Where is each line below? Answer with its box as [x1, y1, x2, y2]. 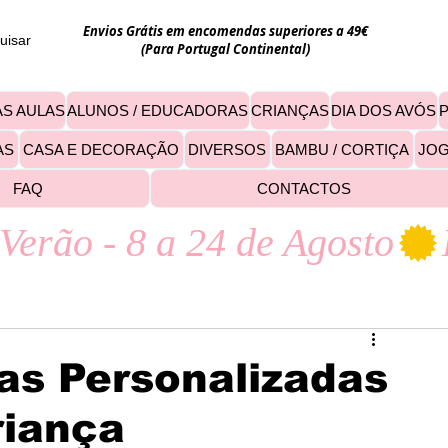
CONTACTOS [257, 180, 352, 197]
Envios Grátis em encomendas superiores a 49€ [82, 22, 368, 40]
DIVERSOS [188, 141, 267, 158]
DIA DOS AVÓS [331, 102, 437, 119]
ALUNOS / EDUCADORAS [67, 102, 249, 119]
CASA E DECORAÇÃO [23, 141, 180, 158]
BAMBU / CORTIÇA [275, 141, 410, 158]
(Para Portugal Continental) [140, 40, 310, 58]
